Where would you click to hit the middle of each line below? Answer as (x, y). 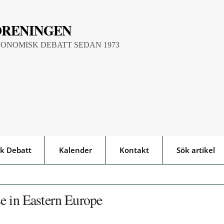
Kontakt (134, 150)
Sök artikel (196, 150)
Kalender (75, 150)
